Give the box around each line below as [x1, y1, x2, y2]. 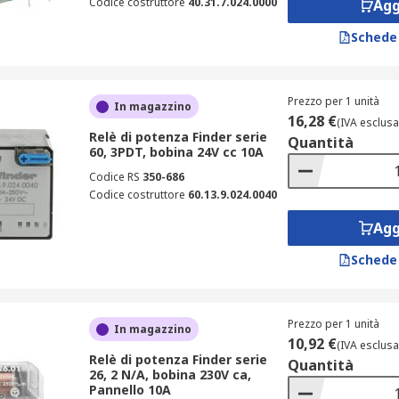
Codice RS [88, 169, 140, 184]
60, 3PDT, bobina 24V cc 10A [88, 143, 264, 160]
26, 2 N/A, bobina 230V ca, [88, 366, 251, 383]
